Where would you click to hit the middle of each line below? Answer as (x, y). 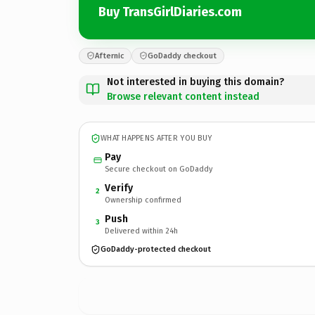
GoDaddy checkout (182, 56)
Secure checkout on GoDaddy (159, 169)
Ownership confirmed (143, 200)
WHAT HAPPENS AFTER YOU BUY (156, 138)
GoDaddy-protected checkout (156, 249)
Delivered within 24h (141, 231)
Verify (119, 188)
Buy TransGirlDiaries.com (170, 12)
